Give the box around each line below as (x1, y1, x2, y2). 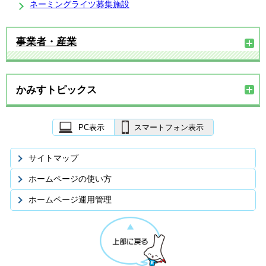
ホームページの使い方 (28, 175, 112, 183)
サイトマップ (28, 154, 78, 163)
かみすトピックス (16, 84, 97, 96)
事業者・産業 (16, 36, 77, 47)
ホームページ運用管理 (28, 195, 112, 204)
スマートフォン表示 (134, 123, 204, 132)
